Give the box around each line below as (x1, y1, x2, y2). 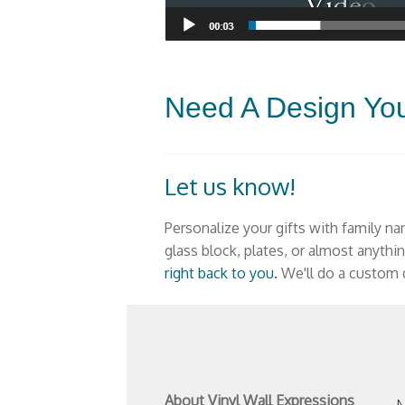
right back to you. (164, 263, 278, 282)
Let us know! (164, 170, 296, 201)
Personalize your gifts (164, 218, 309, 237)
